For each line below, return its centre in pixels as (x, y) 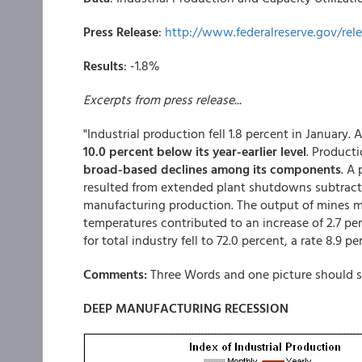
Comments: (115, 274)
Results (103, 65)
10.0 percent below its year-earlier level (195, 151)
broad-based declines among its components (212, 169)
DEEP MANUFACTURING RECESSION (186, 308)
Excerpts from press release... (162, 99)
